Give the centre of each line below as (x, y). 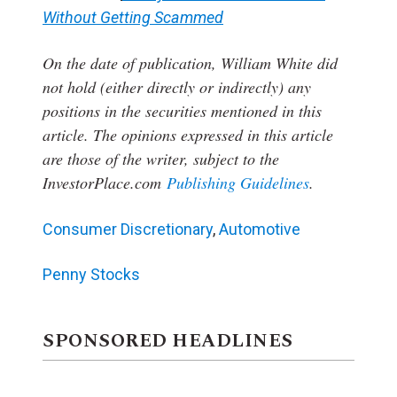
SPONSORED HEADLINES (168, 342)
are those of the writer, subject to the (161, 159)
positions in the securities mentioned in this (182, 111)
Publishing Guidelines (238, 183)
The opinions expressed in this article (213, 135)
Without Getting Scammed (133, 17)
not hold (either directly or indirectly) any (177, 87)
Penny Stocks (91, 275)
